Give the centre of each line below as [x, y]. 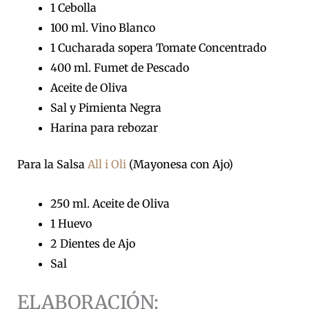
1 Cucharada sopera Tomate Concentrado [158, 48]
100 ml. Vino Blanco [103, 28]
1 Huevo [71, 224]
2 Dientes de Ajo [93, 244]
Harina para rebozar [104, 128]
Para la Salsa [52, 165]
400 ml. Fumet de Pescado [120, 68]
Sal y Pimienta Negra [106, 108]
